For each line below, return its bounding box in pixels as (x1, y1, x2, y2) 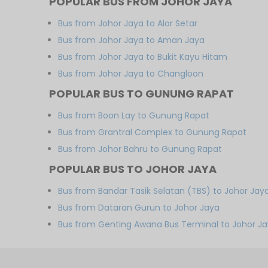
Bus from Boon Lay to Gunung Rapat (58, 109, 210, 121)
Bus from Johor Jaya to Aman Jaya (58, 34, 205, 46)
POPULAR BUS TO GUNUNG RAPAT (49, 86, 234, 101)
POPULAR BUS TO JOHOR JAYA (49, 162, 217, 176)
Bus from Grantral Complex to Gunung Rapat (58, 126, 247, 138)
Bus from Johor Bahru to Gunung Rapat (58, 143, 223, 155)
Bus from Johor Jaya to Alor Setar (58, 17, 198, 29)
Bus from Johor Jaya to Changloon (58, 68, 204, 80)
